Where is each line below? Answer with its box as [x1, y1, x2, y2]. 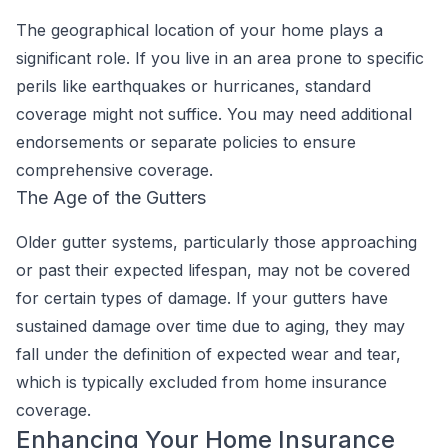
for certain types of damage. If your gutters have [16, 288, 388, 308]
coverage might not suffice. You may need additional [16, 104, 412, 124]
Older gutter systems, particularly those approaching [16, 232, 417, 252]
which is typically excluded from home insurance [16, 372, 387, 392]
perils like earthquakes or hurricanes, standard [16, 76, 371, 96]
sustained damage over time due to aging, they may [16, 316, 405, 336]
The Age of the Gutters [16, 187, 206, 208]
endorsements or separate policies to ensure [16, 132, 356, 152]
